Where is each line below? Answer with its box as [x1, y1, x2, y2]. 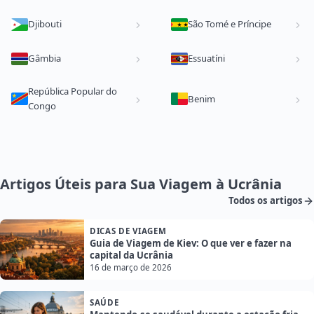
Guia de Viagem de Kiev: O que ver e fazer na [90, 237, 292, 250]
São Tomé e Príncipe [188, 18, 271, 31]
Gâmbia [28, 52, 61, 65]
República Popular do [28, 85, 117, 98]
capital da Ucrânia [90, 249, 173, 262]
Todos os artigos [228, 194, 303, 207]
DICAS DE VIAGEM [90, 226, 167, 237]
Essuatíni [188, 52, 225, 65]
